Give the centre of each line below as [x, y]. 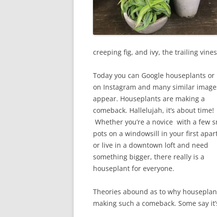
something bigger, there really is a [149, 157]
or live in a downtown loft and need [151, 145]
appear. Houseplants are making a [149, 99]
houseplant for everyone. [134, 168]
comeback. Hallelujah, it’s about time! [154, 110]
